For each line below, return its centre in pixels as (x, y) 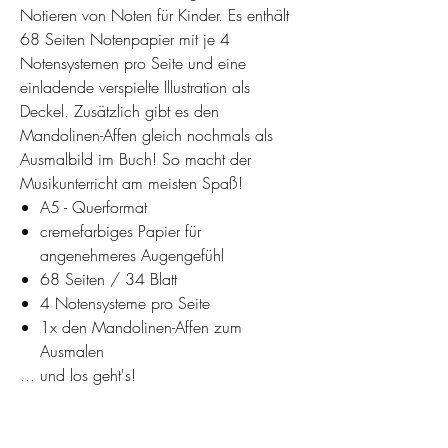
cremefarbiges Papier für (120, 231)
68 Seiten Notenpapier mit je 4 (125, 39)
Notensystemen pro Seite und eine (133, 63)
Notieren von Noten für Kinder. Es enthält (154, 15)
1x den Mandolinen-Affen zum (141, 327)
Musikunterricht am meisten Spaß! (131, 183)
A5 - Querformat (93, 207)
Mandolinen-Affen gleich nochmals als (146, 135)
